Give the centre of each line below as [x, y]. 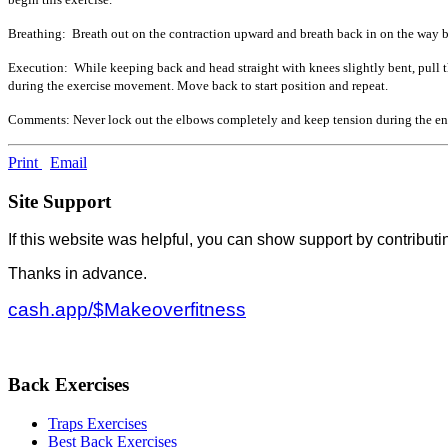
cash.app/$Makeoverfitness [127, 310]
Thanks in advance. [79, 274]
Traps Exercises [97, 423]
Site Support [59, 201]
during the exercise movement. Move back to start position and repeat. [198, 85]
